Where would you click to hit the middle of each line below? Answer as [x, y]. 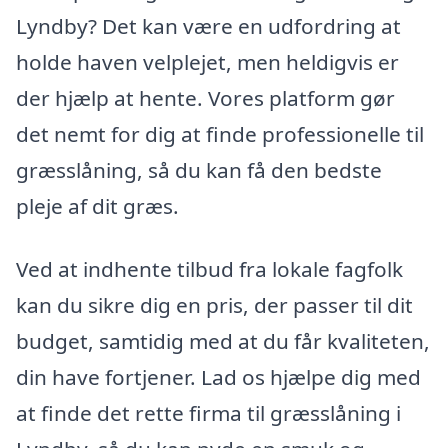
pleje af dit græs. [97, 205]
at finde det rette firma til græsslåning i [208, 413]
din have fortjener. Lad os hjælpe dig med [218, 377]
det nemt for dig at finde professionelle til [220, 133]
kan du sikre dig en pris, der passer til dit [214, 305]
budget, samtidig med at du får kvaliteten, [223, 341]
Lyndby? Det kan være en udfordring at [208, 25]
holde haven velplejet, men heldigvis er [207, 61]
